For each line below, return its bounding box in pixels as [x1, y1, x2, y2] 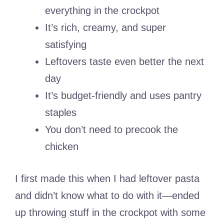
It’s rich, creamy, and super [45, 22, 166, 33]
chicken [45, 141, 78, 152]
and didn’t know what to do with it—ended [15, 190, 199, 201]
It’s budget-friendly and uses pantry [45, 90, 201, 101]
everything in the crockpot [45, 5, 159, 16]
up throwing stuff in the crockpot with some [15, 207, 205, 218]
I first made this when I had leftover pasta [15, 173, 199, 184]
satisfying [45, 39, 86, 50]
